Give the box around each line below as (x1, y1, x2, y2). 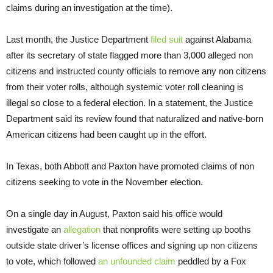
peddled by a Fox (175, 256, 246, 267)
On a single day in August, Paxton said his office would (6, 208, 222, 219)
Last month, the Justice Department (6, 34, 151, 45)
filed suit (151, 34, 183, 45)
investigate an (6, 224, 63, 235)
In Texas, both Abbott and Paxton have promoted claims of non (6, 161, 254, 172)
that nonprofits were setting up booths (101, 224, 251, 235)
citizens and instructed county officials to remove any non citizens (6, 66, 266, 77)
